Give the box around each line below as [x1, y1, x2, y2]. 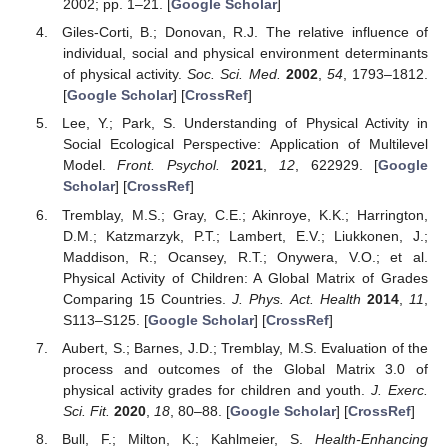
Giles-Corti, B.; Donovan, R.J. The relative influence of [62, 24, 428, 41]
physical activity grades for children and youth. [62, 381, 372, 398]
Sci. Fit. [62, 402, 110, 419]
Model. [62, 157, 118, 174]
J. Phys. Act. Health [232, 290, 361, 307]
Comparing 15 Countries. [62, 290, 233, 307]
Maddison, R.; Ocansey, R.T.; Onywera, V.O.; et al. [62, 248, 428, 265]
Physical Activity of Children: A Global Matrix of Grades [62, 269, 428, 286]
